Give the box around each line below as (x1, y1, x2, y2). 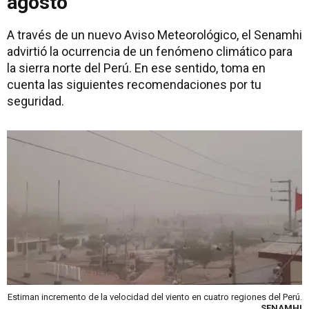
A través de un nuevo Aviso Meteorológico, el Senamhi (7, 28, 302, 42)
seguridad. (7, 94, 64, 108)
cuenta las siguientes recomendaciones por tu (7, 77, 261, 92)
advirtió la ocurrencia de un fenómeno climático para (7, 44, 292, 59)
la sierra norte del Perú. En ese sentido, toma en (7, 61, 266, 75)
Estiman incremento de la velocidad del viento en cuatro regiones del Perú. (8, 291, 302, 302)
